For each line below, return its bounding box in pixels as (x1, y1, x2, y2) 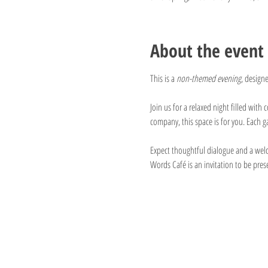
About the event (150, 38, 264, 63)
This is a (150, 71, 176, 85)
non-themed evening (176, 71, 241, 85)
